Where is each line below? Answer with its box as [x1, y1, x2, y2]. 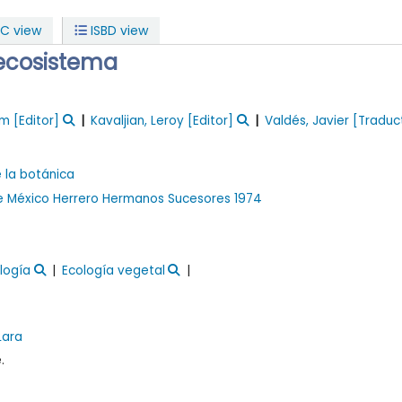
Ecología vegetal [62, 261, 166, 279]
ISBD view [87, 22, 149, 39]
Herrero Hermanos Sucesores [53, 189, 232, 207]
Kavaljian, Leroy [91, 112, 185, 130]
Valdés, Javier [265, 112, 350, 130]
